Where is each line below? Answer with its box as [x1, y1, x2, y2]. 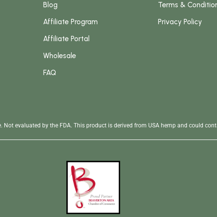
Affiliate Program [43, 17, 98, 26]
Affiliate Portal [43, 34, 90, 43]
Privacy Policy [158, 17, 202, 26]
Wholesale [43, 51, 77, 60]
